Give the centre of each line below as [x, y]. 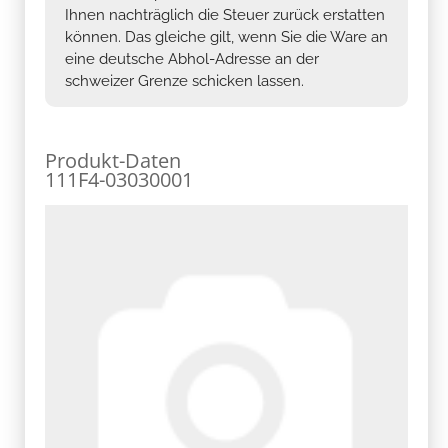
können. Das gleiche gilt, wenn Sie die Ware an [226, 36]
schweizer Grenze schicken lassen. [184, 80]
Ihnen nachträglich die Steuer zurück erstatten [225, 14]
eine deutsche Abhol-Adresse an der [192, 58]
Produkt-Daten [113, 160]
